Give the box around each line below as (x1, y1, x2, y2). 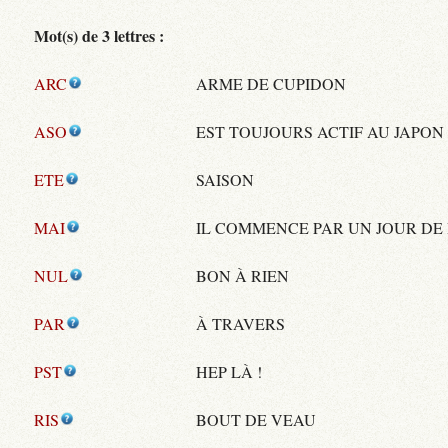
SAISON (196, 168, 255, 190)
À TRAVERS (196, 312, 286, 334)
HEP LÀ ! (196, 360, 263, 382)
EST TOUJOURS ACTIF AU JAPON (196, 120, 445, 142)
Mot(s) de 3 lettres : (34, 23, 165, 47)
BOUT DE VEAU (196, 408, 317, 430)
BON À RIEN (196, 264, 290, 286)
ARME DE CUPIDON (196, 72, 347, 94)
